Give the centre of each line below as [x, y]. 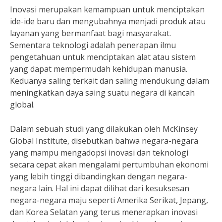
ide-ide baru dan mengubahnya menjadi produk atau [108, 21]
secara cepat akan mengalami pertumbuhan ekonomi [109, 165]
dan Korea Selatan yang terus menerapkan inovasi [104, 212]
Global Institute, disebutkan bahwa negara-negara [104, 141]
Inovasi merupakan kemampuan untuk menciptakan [107, 9]
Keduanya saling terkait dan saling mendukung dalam [110, 81]
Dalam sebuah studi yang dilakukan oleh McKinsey [104, 129]
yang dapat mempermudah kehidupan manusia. [99, 69]
